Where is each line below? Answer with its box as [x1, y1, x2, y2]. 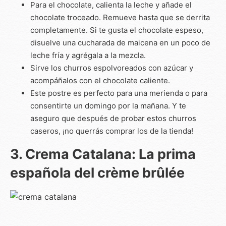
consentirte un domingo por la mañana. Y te [30, 100, 186, 110]
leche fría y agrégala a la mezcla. [30, 50, 146, 60]
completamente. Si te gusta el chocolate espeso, [30, 25, 203, 35]
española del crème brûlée [10, 164, 185, 181]
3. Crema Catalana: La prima [10, 145, 196, 162]
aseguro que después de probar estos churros [30, 113, 196, 123]
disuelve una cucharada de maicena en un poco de [30, 37, 210, 47]
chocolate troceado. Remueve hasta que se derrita [30, 12, 210, 22]
